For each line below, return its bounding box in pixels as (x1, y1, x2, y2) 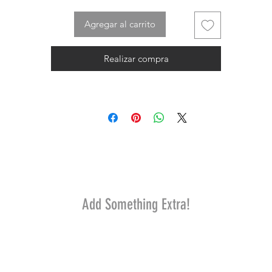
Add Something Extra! (82, 195, 190, 213)
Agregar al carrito (84, 18, 156, 30)
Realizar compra (103, 52, 169, 64)
